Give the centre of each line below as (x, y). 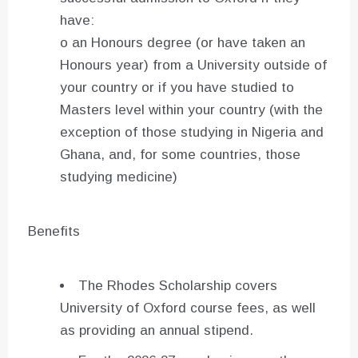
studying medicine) (119, 177)
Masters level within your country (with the (191, 110)
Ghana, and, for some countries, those (180, 155)
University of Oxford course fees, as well (188, 308)
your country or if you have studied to (177, 88)
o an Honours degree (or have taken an (183, 43)
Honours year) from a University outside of (193, 66)
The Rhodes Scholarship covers (178, 286)
